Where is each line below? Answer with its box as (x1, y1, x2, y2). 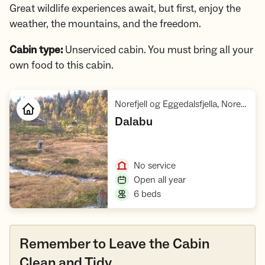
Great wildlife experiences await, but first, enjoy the (9, 2, 241, 16)
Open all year (134, 174, 186, 186)
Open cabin (132, 150, 178, 162)
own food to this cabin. (9, 59, 114, 73)
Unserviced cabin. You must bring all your (65, 43, 253, 57)
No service (134, 160, 176, 172)
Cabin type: (9, 43, 65, 57)
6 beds (134, 188, 161, 201)
